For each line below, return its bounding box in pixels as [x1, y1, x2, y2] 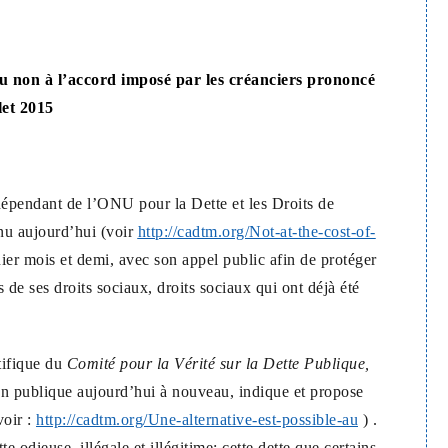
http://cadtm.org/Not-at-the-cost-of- [137, 223, 376, 240]
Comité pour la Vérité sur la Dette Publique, [66, 355, 370, 372]
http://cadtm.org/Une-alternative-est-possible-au [36, 411, 358, 428]
